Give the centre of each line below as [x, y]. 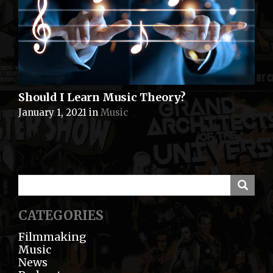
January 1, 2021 [52, 112]
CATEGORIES [61, 215]
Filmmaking [52, 236]
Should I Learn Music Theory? [102, 97]
